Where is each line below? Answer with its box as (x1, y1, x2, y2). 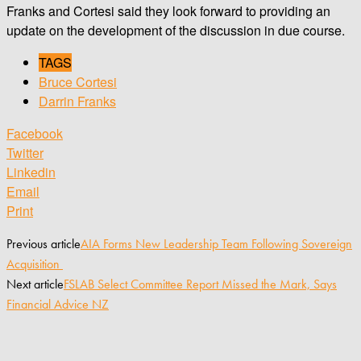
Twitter (6, 143, 44, 162)
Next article (6, 275, 64, 293)
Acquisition (6, 255, 63, 272)
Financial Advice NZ (6, 295, 109, 313)
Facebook (6, 123, 63, 143)
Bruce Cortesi (39, 72, 117, 91)
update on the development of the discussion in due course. (6, 20, 345, 39)
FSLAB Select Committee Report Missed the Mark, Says (64, 275, 337, 293)
